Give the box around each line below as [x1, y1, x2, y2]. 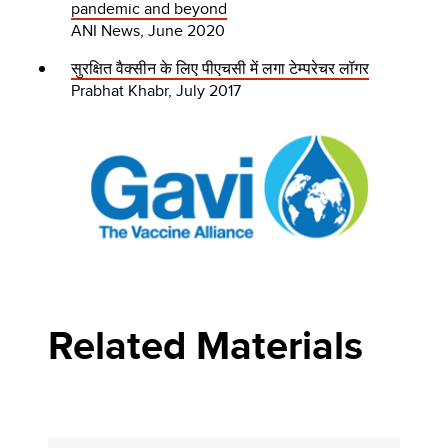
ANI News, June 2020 [71, 18, 225, 42]
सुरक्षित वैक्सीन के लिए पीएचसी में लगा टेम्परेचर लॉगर [71, 56, 369, 80]
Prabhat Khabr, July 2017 [71, 78, 241, 102]
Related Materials [48, 315, 364, 375]
